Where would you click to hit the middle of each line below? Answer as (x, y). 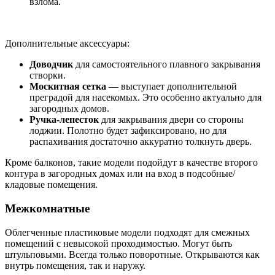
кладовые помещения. (51, 185)
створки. (48, 76)
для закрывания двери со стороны (171, 120)
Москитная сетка (68, 87)
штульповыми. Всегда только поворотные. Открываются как (132, 254)
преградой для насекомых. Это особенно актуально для (145, 98)
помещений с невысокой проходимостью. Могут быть (118, 243)
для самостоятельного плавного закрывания (168, 64)
